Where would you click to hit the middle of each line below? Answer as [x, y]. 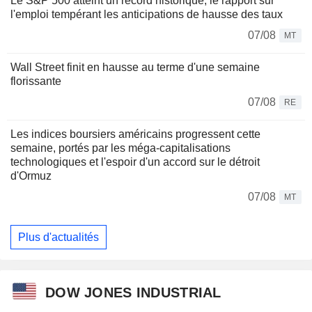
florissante [36, 81]
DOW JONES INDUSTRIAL [133, 292]
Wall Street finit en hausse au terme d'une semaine [135, 68]
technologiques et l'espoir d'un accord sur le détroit [135, 162]
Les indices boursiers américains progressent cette [135, 134]
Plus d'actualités [58, 237]
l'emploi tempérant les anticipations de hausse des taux [147, 15]
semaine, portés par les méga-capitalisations [120, 148]
